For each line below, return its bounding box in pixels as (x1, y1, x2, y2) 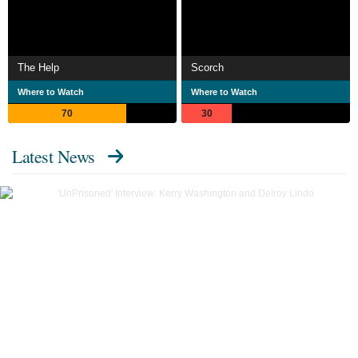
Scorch (191, 62, 224, 74)
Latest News (12, 145, 95, 169)
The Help (18, 62, 59, 74)
